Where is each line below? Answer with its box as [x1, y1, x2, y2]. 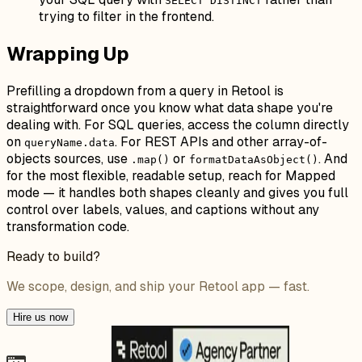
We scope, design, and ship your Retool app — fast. [6, 277, 309, 295]
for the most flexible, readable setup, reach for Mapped [6, 166, 335, 184]
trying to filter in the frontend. [39, 7, 214, 25]
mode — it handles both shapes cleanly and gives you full [6, 183, 348, 201]
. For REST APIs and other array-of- [115, 133, 327, 150]
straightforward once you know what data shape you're [6, 99, 333, 116]
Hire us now [13, 310, 68, 323]
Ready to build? [6, 247, 100, 265]
